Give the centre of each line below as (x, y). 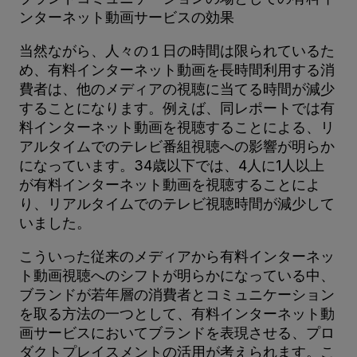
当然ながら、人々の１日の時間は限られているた (177, 50)
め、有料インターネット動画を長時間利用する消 (177, 69)
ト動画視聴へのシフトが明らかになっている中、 (177, 275)
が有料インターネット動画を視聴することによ (170, 184)
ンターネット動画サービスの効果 (127, 17)
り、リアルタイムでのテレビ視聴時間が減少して (177, 203)
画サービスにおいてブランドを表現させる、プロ (177, 332)
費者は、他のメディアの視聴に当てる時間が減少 (177, 88)
